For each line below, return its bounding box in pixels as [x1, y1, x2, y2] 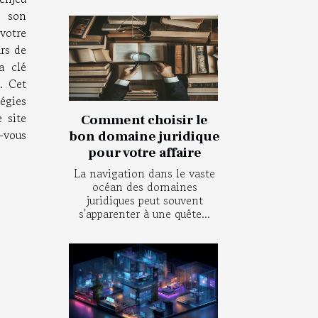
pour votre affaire [87, 143, 202, 161]
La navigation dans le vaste [74, 164, 215, 182]
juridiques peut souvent [86, 191, 203, 209]
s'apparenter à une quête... [79, 204, 210, 222]
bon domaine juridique [69, 127, 220, 145]
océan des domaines [92, 177, 197, 195]
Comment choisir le [81, 111, 208, 128]
